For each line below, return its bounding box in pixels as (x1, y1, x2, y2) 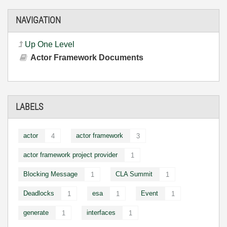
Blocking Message (23, 170, 78, 178)
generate (23, 209, 49, 216)
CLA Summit (116, 170, 153, 178)
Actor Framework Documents (30, 53, 143, 62)
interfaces (87, 209, 116, 216)
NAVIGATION (16, 15, 61, 25)
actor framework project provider (23, 151, 118, 159)
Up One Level (25, 40, 74, 49)
